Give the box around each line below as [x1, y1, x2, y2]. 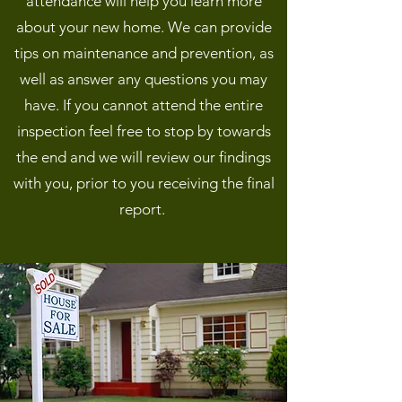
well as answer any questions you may [20, 70, 267, 88]
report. [118, 200, 169, 218]
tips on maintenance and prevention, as [13, 44, 274, 62]
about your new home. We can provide [15, 18, 272, 36]
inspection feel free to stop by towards [16, 122, 271, 140]
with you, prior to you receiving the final [13, 174, 275, 192]
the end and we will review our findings [16, 148, 271, 166]
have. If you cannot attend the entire [24, 96, 263, 114]
